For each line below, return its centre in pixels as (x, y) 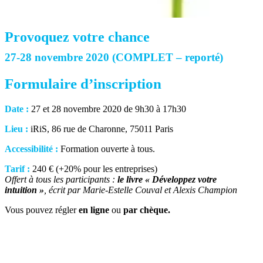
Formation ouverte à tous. (107, 149)
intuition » (24, 190)
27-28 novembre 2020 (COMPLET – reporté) (114, 58)
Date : (17, 109)
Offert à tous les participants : (61, 180)
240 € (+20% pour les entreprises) (94, 169)
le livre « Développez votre (167, 180)
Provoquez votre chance (77, 37)
